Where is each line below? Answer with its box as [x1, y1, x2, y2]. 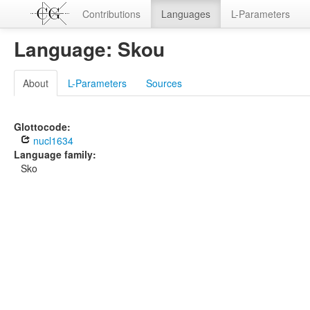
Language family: [14, 147, 96, 161]
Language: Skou [14, 35, 165, 63]
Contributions [82, 7, 140, 21]
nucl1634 [30, 134, 73, 147]
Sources [146, 76, 182, 90]
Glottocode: [14, 120, 71, 134]
